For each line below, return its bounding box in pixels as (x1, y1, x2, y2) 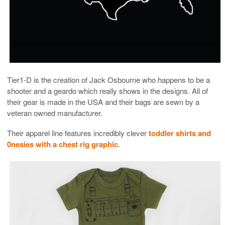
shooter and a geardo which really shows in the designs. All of (7, 85, 208, 96)
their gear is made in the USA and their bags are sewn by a (7, 96, 199, 107)
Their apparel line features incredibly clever (7, 127, 149, 138)
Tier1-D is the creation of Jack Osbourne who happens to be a (7, 74, 210, 85)
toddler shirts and (149, 127, 211, 139)
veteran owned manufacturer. (7, 107, 102, 118)
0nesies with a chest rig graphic (7, 138, 118, 150)
